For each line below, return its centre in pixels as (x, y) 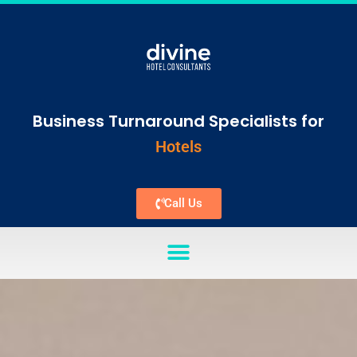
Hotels (178, 146)
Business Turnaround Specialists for (178, 121)
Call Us (183, 203)
